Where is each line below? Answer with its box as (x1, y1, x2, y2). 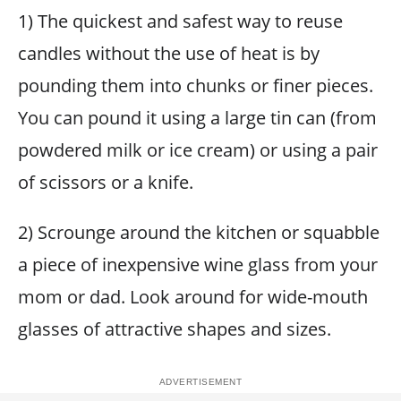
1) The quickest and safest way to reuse (18, 9, 343, 33)
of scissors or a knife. (18, 170, 193, 194)
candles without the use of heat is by (18, 41, 320, 65)
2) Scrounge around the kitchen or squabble (18, 220, 380, 244)
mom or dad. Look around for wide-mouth (18, 285, 368, 309)
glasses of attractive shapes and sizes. (18, 317, 331, 341)
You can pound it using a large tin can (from (18, 106, 377, 130)
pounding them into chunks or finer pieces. (18, 73, 373, 98)
